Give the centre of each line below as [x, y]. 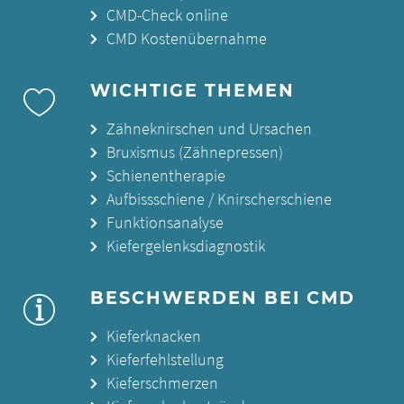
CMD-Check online [167, 15]
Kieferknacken [153, 336]
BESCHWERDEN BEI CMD [222, 297]
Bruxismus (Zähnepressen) [194, 152]
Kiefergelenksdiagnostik [185, 246]
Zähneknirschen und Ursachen [209, 129]
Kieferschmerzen [162, 383]
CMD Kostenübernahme [186, 38]
